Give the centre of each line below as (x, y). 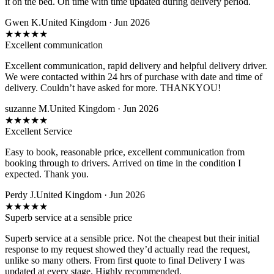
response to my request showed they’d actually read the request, (128, 249)
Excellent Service (39, 131)
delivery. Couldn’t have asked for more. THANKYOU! (113, 87)
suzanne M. (27, 108)
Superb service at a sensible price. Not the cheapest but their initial (132, 238)
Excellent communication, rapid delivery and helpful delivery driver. (136, 65)
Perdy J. (20, 194)
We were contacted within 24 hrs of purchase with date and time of (134, 76)
